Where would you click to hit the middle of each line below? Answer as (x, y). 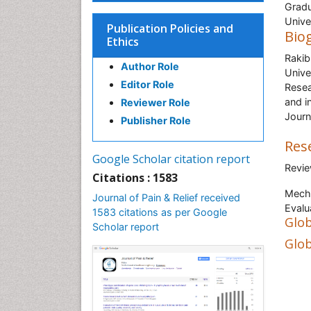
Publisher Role (156, 120)
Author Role (150, 66)
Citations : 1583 (135, 178)
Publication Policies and (170, 28)
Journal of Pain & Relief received (166, 197)
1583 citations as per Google (160, 212)
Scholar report (126, 227)
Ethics (123, 42)
